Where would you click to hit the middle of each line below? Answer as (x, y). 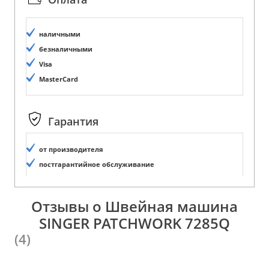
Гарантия (73, 122)
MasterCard (59, 79)
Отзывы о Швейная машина (134, 206)
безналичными (66, 49)
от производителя (71, 149)
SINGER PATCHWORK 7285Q (134, 223)
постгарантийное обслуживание (97, 164)
